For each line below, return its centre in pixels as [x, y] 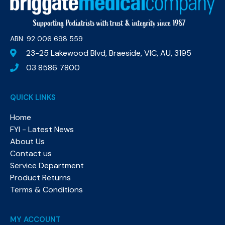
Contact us [31, 153]
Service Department [47, 165]
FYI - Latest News [42, 129]
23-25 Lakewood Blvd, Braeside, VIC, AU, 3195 [109, 53]
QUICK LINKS [33, 97]
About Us [27, 141]
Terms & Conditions [46, 189]
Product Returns [40, 177]
